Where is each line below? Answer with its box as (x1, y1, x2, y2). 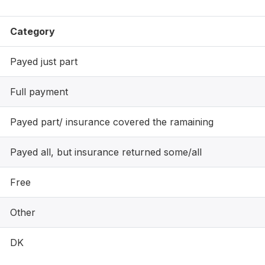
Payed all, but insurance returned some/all (10, 146, 202, 158)
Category (10, 25, 55, 37)
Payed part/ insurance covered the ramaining (10, 116, 214, 128)
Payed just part (10, 56, 77, 67)
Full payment (10, 86, 68, 98)
